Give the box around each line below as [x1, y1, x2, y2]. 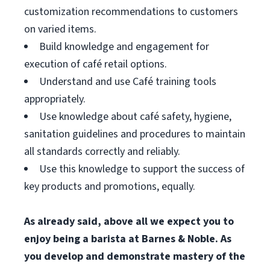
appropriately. [24, 92, 86, 107]
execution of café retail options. [24, 57, 167, 72]
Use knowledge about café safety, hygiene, [39, 109, 231, 124]
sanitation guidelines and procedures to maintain [24, 127, 245, 142]
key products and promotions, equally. [24, 179, 195, 194]
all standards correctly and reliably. [24, 144, 180, 159]
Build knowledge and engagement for [39, 39, 209, 54]
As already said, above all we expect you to [24, 214, 234, 229]
